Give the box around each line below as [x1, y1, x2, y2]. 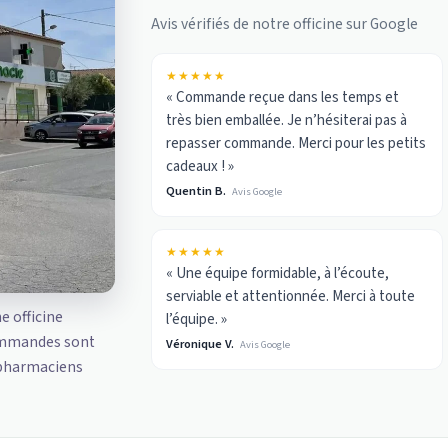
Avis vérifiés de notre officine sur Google [151, 13, 419, 36]
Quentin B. [166, 182, 227, 201]
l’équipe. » [166, 309, 228, 331]
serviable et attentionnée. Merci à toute [166, 286, 416, 308]
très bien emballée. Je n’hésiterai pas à [166, 110, 408, 132]
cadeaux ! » [166, 156, 235, 178]
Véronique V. [166, 335, 235, 354]
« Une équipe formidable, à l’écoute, [166, 263, 390, 285]
